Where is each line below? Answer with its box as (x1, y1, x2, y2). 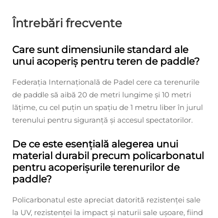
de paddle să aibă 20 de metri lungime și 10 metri (12, 90, 191, 100)
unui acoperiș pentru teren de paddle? (12, 55, 200, 68)
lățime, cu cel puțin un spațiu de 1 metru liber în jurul (12, 103, 203, 112)
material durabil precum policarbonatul (12, 150, 204, 162)
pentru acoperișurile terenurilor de (12, 162, 180, 174)
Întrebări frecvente (12, 16, 122, 31)
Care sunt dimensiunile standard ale (12, 44, 188, 56)
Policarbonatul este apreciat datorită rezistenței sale (12, 195, 200, 205)
